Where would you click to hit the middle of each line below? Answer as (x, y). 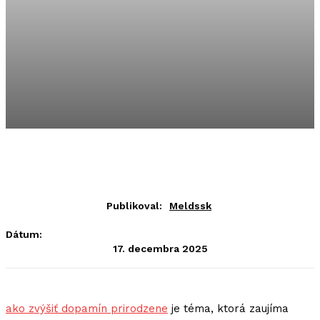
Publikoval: (134, 206)
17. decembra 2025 (160, 248)
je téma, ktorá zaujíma (228, 309)
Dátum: (24, 234)
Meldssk (190, 206)
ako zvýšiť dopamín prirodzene (87, 309)
